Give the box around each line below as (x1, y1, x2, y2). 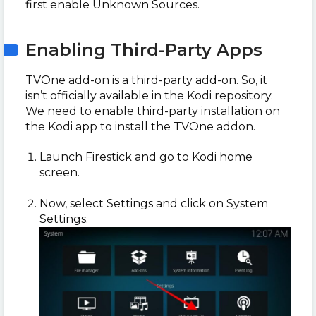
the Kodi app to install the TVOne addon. (25, 120, 258, 133)
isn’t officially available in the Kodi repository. (25, 89, 273, 102)
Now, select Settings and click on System (39, 197, 268, 210)
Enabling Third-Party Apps (25, 39, 262, 60)
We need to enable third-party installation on (25, 104, 280, 118)
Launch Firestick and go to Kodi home (39, 150, 253, 164)
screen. (39, 166, 83, 179)
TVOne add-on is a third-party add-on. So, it (25, 73, 267, 87)
